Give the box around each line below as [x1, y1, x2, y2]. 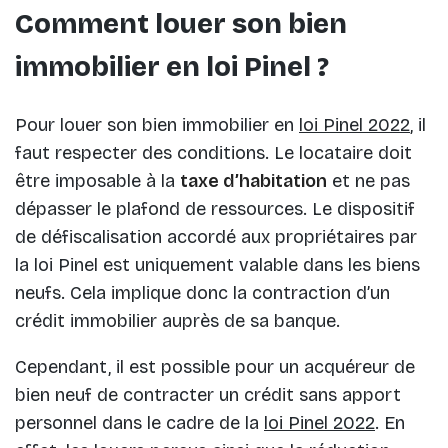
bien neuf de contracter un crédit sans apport [15, 384, 401, 407]
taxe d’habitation [180, 170, 327, 193]
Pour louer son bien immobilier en [15, 114, 299, 137]
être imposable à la [15, 170, 180, 193]
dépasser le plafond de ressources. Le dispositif [15, 198, 415, 221]
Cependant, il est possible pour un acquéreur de [15, 356, 415, 379]
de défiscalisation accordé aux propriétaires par [15, 226, 417, 249]
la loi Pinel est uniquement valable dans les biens [15, 254, 420, 277]
